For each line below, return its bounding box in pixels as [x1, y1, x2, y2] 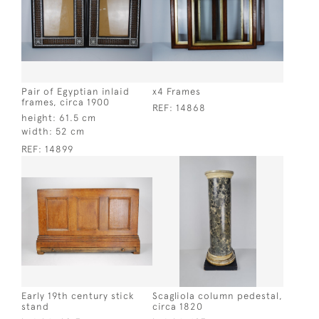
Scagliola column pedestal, [152, 290, 283, 301]
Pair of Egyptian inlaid [21, 85, 130, 97]
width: [21, 125, 53, 137]
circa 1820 [152, 300, 203, 312]
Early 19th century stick [21, 290, 134, 301]
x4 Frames [152, 85, 201, 97]
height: [21, 112, 56, 123]
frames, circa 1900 [21, 96, 110, 108]
